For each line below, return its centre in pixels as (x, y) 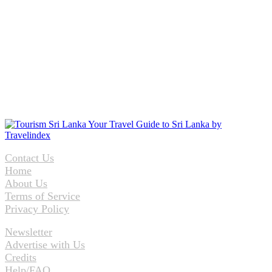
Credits (21, 258)
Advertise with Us (45, 245)
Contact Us (29, 158)
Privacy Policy (37, 209)
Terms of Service (42, 196)
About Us (26, 183)
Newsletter (29, 232)
